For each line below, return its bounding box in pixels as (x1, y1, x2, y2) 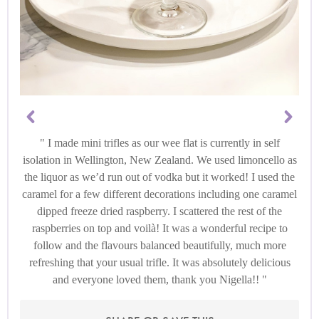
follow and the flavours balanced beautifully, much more (33, 239, 286, 251)
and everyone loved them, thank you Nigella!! (52, 273, 262, 286)
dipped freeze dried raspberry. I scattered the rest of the (37, 204, 282, 217)
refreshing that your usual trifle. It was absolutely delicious (28, 256, 291, 268)
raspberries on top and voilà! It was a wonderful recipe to (31, 221, 288, 234)
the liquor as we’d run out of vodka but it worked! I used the (24, 170, 295, 183)
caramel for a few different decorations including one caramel (22, 187, 297, 200)
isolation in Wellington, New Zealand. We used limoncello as (22, 153, 297, 166)
